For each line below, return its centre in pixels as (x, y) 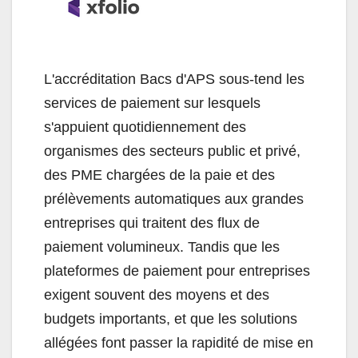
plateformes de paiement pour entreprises (177, 271)
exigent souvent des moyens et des (157, 295)
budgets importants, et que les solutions (171, 319)
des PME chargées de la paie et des (159, 175)
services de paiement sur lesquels (152, 103)
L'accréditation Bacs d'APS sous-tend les (174, 80)
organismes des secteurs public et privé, (172, 151)
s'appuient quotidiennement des (145, 127)
